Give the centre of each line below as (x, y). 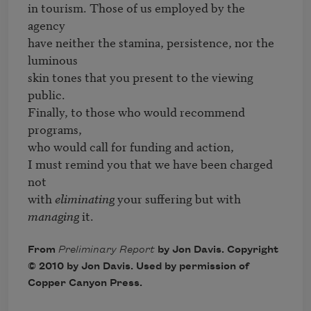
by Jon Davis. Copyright (217, 250)
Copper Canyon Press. (85, 284)
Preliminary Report (107, 250)
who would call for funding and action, (131, 146)
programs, (55, 128)
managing (53, 215)
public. (47, 94)
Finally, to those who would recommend (136, 111)
